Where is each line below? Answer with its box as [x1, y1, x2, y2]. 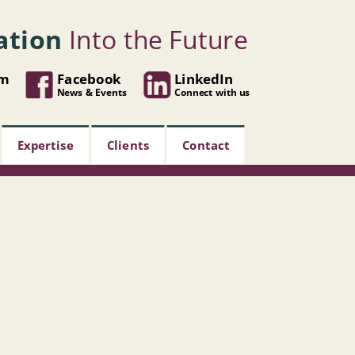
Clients [107, 136, 150, 154]
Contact [182, 136, 230, 154]
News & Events [57, 85, 127, 98]
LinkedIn [174, 69, 234, 88]
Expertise [17, 136, 74, 154]
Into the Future [68, 21, 248, 56]
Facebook [57, 69, 120, 88]
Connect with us [174, 85, 250, 98]
